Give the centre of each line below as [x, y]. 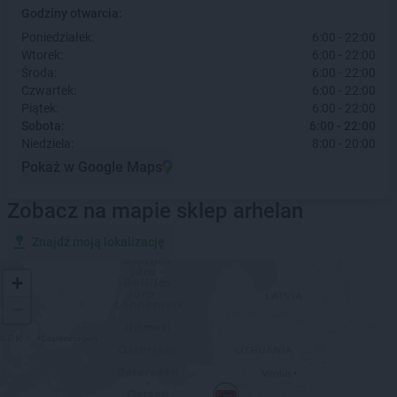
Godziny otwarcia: [72, 13]
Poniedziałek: [58, 37]
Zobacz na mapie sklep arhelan [155, 211]
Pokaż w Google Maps [92, 167]
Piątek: [40, 108]
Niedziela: [47, 144]
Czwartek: [49, 90]
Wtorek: [42, 55]
